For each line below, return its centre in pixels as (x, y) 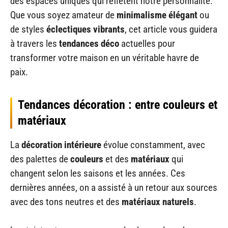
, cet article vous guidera (171, 29)
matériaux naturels (158, 202)
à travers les (35, 43)
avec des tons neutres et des (66, 202)
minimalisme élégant (157, 15)
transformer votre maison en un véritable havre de (105, 58)
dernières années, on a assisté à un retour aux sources (114, 187)
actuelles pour (147, 43)
